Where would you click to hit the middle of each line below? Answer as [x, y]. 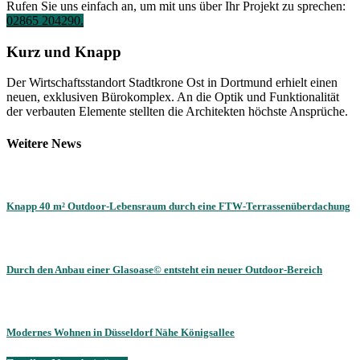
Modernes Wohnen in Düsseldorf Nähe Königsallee [121, 332]
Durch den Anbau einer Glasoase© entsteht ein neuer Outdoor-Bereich [164, 269]
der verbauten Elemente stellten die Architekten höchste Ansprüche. [177, 112]
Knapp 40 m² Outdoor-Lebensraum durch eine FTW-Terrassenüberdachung [178, 207]
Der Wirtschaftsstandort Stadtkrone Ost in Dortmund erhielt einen [172, 83]
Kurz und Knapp [64, 51]
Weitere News [44, 143]
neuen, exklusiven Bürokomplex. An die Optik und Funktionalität [173, 97]
